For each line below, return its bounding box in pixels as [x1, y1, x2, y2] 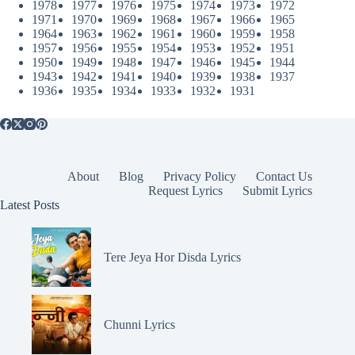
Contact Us [256, 169, 313, 183]
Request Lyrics [148, 183, 223, 197]
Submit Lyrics [242, 183, 313, 197]
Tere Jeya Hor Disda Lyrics [104, 250, 241, 264]
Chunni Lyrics [104, 317, 175, 331]
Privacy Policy [163, 169, 237, 183]
